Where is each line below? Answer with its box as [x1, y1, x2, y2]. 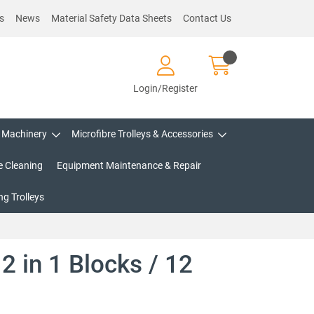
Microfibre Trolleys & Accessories [71, 128, 213, 139]
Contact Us [183, 13, 231, 24]
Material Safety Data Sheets [51, 13, 172, 24]
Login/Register [133, 82, 198, 94]
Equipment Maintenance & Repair [57, 160, 201, 171]
